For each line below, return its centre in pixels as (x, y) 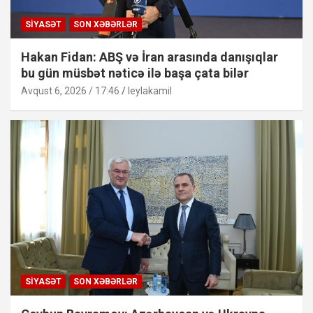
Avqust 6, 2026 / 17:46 (70, 91)
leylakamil (150, 91)
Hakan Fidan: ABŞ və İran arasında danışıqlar (150, 57)
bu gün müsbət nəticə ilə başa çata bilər (135, 73)
